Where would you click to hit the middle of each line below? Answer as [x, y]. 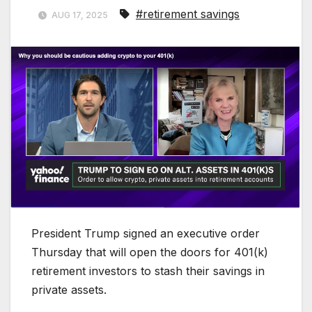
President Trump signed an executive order [146, 234]
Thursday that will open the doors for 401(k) [150, 252]
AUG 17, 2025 [80, 15]
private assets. [69, 290]
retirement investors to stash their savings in [148, 271]
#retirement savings [188, 14]
